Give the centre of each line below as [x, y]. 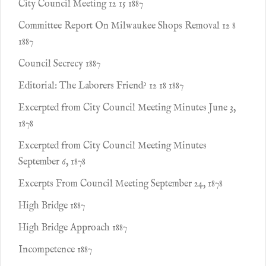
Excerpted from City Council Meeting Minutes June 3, [127, 108]
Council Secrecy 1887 [59, 64]
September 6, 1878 [52, 162]
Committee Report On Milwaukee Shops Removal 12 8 [127, 26]
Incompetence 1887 [55, 250]
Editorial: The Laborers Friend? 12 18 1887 [101, 86]
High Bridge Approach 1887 [73, 228]
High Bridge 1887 [52, 206]
